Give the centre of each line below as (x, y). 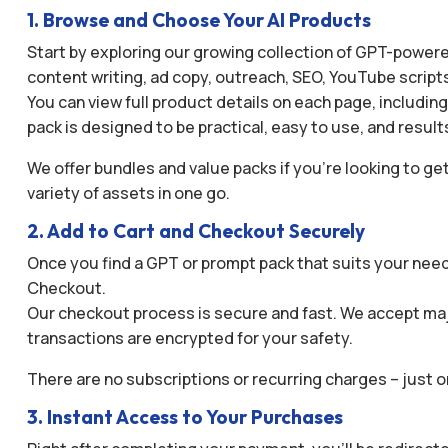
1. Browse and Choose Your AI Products (198, 20)
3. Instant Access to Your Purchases (184, 417)
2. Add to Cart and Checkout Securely (195, 231)
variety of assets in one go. (128, 193)
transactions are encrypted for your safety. (189, 338)
